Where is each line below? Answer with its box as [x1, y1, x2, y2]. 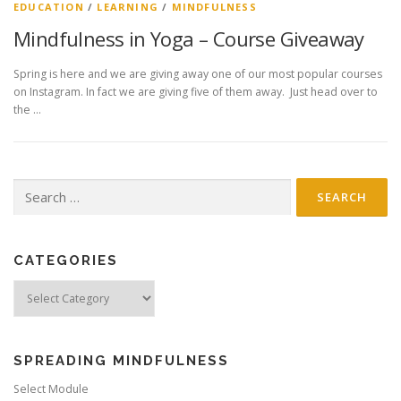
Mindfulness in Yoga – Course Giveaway [13, 25, 364, 52]
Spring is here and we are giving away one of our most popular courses [13, 66, 382, 82]
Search [13, 179, 48, 195]
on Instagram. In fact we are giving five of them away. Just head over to [13, 84, 378, 100]
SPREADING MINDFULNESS [13, 353, 229, 370]
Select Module [13, 381, 89, 397]
